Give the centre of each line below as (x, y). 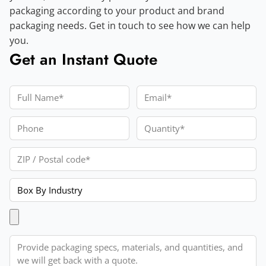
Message (28, 241)
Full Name (31, 92)
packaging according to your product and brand (117, 10)
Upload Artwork (44, 215)
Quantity (155, 123)
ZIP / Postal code (46, 153)
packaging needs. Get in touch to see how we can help (130, 25)
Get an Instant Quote (83, 59)
